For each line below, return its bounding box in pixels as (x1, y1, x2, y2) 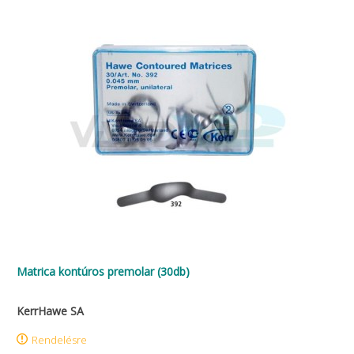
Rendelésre (32, 333, 87, 347)
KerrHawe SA (17, 303, 84, 318)
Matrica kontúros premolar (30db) (17, 264, 190, 279)
